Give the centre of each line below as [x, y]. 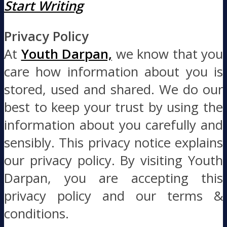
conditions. [36, 214]
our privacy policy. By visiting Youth [113, 161]
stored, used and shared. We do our [113, 90]
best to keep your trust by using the [113, 107]
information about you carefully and [113, 125]
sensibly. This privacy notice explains [113, 143]
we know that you [167, 54]
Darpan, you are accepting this [113, 178]
